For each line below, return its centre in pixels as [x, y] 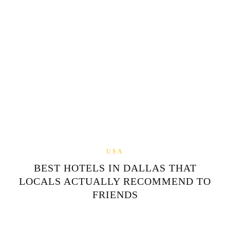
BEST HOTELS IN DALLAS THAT [115, 168]
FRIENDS [115, 195]
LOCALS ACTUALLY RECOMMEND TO [115, 181]
